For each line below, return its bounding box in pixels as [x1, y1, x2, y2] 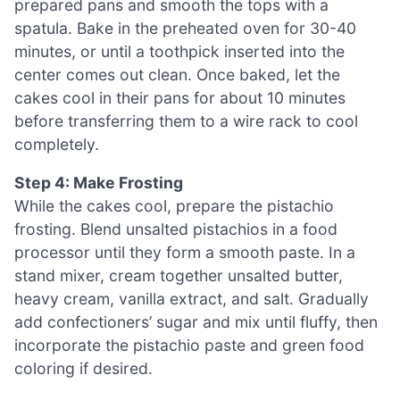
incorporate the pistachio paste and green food [14, 336, 364, 355]
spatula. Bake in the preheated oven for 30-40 [14, 18, 356, 37]
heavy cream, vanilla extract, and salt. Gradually [14, 289, 369, 309]
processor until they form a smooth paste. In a [14, 243, 355, 262]
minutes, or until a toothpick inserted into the [14, 41, 345, 61]
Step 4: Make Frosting [14, 173, 183, 193]
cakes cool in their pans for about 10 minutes [14, 87, 346, 107]
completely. [14, 134, 99, 154]
